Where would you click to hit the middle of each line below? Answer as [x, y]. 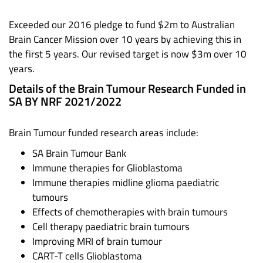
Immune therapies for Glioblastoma [107, 168]
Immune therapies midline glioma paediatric [126, 183]
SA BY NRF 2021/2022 [65, 102]
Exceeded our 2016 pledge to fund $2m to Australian [122, 25]
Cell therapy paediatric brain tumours [111, 227]
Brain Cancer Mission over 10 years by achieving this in [125, 40]
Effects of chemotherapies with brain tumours [130, 212]
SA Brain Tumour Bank [79, 154]
